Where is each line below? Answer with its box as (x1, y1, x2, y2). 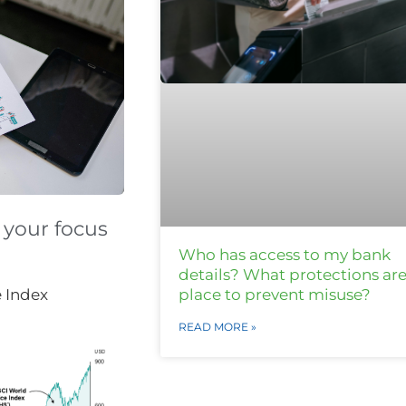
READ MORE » (178, 320, 256, 334)
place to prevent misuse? (178, 285, 371, 304)
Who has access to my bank (178, 246, 391, 265)
